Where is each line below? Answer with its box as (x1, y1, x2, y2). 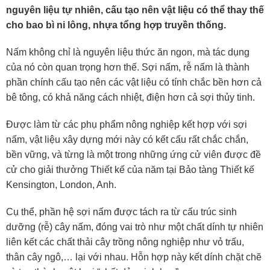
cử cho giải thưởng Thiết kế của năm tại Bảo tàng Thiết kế (6, 165, 254, 175)
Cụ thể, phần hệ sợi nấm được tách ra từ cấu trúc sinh (6, 207, 237, 218)
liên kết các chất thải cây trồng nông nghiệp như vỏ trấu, (6, 237, 244, 248)
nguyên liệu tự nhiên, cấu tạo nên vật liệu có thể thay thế (6, 5, 264, 16)
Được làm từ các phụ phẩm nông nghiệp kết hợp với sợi (6, 119, 247, 130)
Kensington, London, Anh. (6, 180, 116, 190)
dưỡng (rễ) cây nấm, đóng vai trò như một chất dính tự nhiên (6, 222, 263, 233)
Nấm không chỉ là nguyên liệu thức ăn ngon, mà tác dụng (6, 47, 250, 58)
